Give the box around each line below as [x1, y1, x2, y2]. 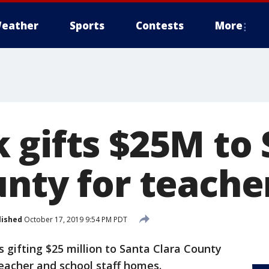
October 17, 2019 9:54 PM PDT [22, 214, 127, 225]
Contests [136, 19, 184, 32]
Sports [70, 19, 104, 32]
